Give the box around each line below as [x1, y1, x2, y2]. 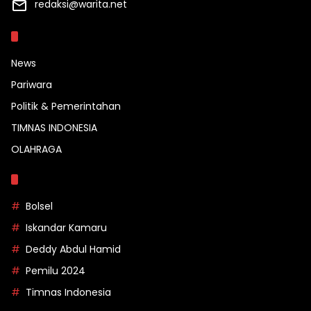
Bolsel [26, 199, 53, 214]
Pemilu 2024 [26, 264, 85, 278]
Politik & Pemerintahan [11, 99, 121, 114]
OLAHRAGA [11, 142, 62, 157]
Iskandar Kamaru [26, 221, 107, 235]
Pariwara [11, 78, 52, 92]
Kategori [25, 28, 78, 46]
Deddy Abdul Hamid [26, 242, 121, 257]
